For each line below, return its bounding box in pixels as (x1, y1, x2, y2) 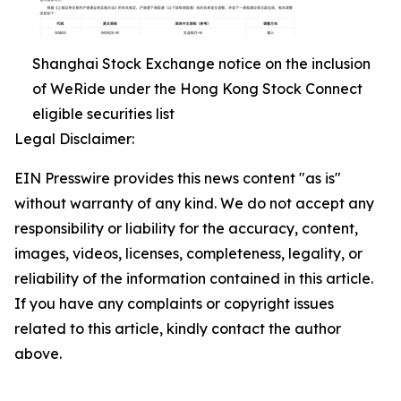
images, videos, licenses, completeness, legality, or (14, 244, 363, 263)
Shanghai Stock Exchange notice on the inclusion (32, 55, 371, 73)
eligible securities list (32, 105, 175, 124)
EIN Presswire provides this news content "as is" (14, 169, 341, 188)
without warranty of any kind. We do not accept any (14, 194, 374, 213)
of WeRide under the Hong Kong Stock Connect (32, 80, 363, 98)
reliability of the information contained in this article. (14, 269, 373, 288)
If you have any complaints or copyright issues (14, 294, 334, 313)
